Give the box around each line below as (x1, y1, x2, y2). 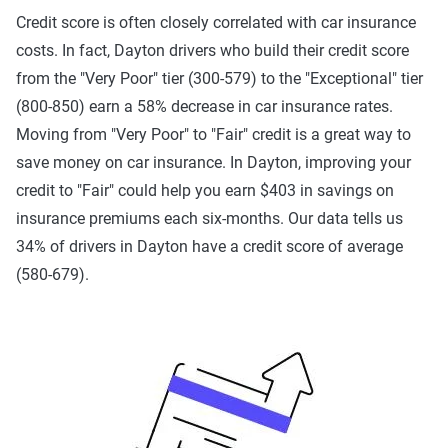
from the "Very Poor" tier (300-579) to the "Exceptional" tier (16, 69, 423, 89)
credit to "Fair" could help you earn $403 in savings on (16, 181, 394, 201)
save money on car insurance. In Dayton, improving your (16, 153, 411, 173)
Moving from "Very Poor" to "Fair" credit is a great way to (16, 125, 411, 145)
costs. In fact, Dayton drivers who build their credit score (16, 41, 409, 61)
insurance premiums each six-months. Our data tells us (16, 209, 403, 229)
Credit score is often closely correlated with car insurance (16, 13, 416, 33)
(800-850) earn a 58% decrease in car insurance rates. (16, 97, 393, 117)
